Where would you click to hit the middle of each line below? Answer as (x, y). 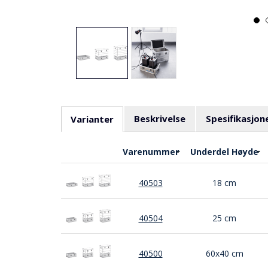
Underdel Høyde (224, 152)
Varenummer (150, 152)
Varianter (92, 119)
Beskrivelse (160, 118)
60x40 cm (224, 253)
